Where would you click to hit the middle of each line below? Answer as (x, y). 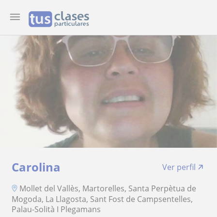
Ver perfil (179, 167)
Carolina (36, 167)
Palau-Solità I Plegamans (56, 209)
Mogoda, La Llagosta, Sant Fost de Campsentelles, (102, 199)
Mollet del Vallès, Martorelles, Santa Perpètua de (108, 188)
